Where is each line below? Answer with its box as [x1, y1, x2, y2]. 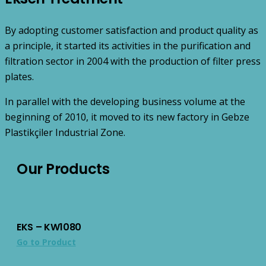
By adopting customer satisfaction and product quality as [5, 23, 258, 37]
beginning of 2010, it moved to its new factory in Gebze [5, 110, 249, 123]
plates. [5, 69, 34, 83]
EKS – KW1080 [17, 220, 82, 235]
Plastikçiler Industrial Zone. [5, 125, 125, 139]
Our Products [17, 159, 110, 179]
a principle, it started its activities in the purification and [5, 39, 251, 52]
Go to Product [16, 236, 76, 248]
